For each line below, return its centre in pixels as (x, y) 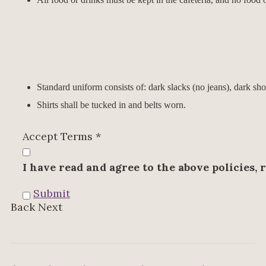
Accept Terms (59, 137)
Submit (52, 194)
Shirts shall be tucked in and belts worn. (111, 105)
